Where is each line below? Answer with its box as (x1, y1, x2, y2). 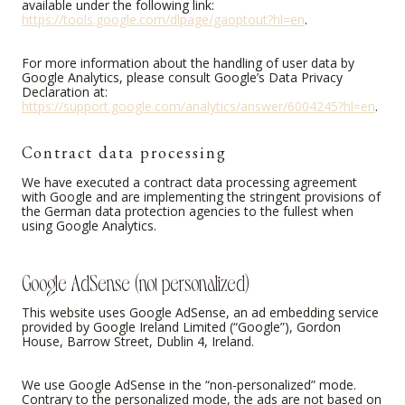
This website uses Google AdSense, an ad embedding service (22, 304, 379, 322)
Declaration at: (22, 83, 108, 101)
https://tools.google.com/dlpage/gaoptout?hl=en (22, 11, 305, 29)
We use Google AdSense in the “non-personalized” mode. (22, 376, 356, 394)
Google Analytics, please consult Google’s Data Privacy (22, 69, 343, 87)
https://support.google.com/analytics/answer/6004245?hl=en (22, 98, 375, 116)
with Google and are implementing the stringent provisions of (22, 188, 381, 206)
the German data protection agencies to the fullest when (22, 202, 353, 221)
